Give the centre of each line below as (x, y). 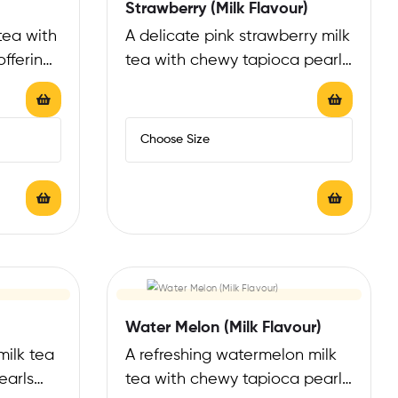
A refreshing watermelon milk (231, 356)
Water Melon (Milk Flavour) (223, 328)
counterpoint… (177, 109)
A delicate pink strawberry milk (237, 37)
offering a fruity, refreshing (220, 85)
